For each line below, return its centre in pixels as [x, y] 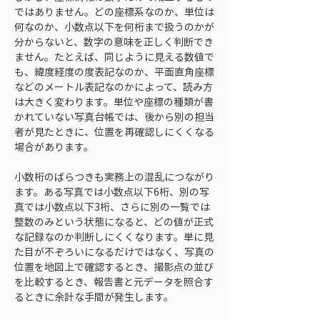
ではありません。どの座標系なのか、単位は [114, 11]
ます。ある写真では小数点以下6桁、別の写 [112, 191]
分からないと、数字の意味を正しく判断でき [114, 41]
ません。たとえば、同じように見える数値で [114, 56]
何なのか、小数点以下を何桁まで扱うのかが [114, 26]
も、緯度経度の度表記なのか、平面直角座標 [114, 71]
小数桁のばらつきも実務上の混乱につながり [114, 176]
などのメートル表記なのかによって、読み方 [114, 86]
